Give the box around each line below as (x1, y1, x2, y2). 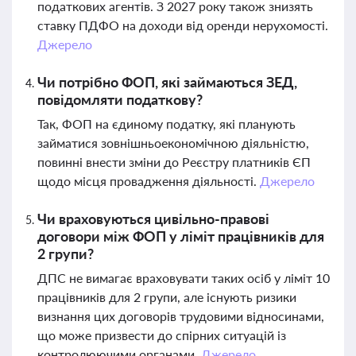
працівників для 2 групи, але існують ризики (37, 289, 296, 304)
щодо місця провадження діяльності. (37, 173, 260, 188)
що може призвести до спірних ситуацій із (37, 327, 286, 342)
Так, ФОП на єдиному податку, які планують (37, 116, 296, 131)
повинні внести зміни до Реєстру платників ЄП (37, 154, 311, 169)
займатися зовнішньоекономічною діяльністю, (37, 135, 309, 150)
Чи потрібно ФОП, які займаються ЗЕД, (37, 73, 297, 91)
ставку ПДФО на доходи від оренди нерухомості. (37, 17, 328, 33)
